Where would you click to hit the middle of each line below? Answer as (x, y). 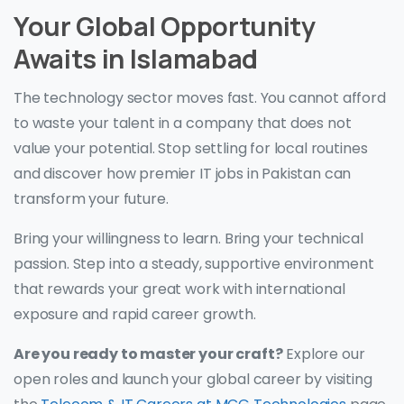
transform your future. (91, 199)
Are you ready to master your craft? (148, 354)
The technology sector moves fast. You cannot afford (200, 98)
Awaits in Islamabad (136, 59)
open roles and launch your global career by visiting (193, 380)
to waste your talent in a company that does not (183, 124)
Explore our (324, 354)
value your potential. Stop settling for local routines (191, 149)
